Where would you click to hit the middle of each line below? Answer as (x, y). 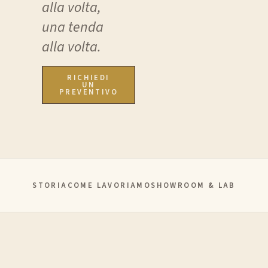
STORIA (50, 185)
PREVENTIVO (89, 92)
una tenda (73, 28)
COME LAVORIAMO (109, 185)
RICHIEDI (89, 77)
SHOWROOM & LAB (193, 185)
